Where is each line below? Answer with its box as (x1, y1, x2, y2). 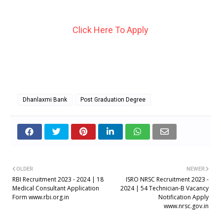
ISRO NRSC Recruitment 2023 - (126, 175, 209, 184)
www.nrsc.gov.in (164, 201, 209, 210)
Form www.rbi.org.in (12, 192, 69, 201)
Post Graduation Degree (80, 96, 146, 103)
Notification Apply (158, 192, 209, 201)
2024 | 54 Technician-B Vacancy (120, 184, 209, 192)
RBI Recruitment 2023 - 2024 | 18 (12, 175, 104, 184)
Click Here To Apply (73, 24, 148, 35)
